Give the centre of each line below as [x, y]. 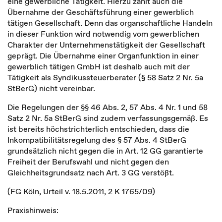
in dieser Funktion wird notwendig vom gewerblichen [103, 34]
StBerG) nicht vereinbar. [51, 88]
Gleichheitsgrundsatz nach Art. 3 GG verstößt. [91, 172]
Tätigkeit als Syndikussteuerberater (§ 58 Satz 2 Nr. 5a [105, 77]
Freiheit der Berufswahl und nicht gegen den [88, 162]
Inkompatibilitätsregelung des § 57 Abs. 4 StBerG [97, 140]
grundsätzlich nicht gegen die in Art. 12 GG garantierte [105, 151]
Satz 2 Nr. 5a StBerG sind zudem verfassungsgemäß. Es [108, 118]
